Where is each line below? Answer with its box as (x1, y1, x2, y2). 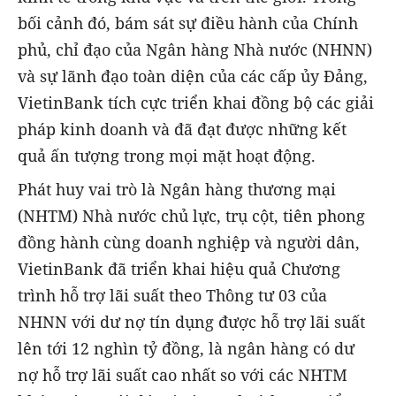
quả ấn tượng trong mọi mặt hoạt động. (18, 145, 316, 167)
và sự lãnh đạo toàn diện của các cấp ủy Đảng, (18, 65, 368, 88)
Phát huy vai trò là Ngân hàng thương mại (18, 179, 336, 201)
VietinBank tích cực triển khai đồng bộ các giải (18, 92, 374, 114)
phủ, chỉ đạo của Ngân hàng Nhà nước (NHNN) (18, 39, 372, 61)
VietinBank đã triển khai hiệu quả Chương (18, 258, 340, 280)
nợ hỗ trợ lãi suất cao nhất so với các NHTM (18, 364, 347, 386)
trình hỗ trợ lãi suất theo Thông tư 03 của (18, 285, 327, 307)
